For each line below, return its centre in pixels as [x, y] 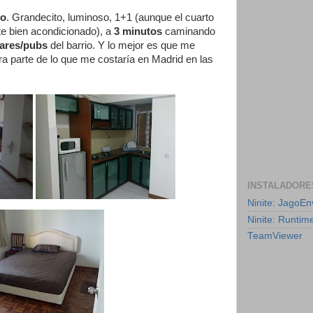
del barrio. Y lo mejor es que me [121, 45]
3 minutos [138, 31]
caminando [189, 31]
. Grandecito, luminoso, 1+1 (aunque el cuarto [110, 17]
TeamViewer [275, 236]
